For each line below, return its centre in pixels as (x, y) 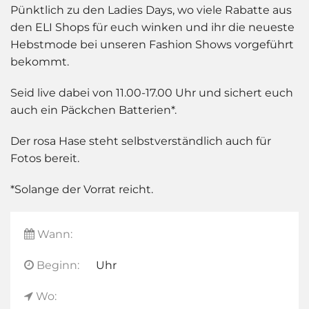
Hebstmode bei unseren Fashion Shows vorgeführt (152, 44)
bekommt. (40, 61)
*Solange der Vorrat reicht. (82, 189)
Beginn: (57, 265)
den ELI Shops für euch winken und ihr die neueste (152, 27)
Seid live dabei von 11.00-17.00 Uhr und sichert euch (152, 92)
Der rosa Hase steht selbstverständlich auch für (141, 141)
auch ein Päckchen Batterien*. (93, 110)
